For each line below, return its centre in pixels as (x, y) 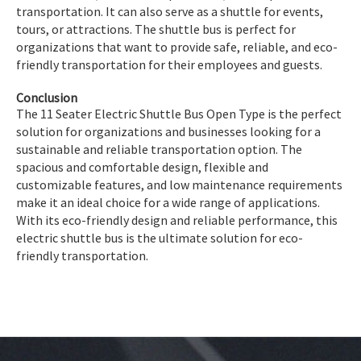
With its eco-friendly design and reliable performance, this (177, 220)
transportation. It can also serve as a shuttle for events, (170, 11)
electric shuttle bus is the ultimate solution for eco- (160, 237)
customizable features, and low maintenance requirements (179, 184)
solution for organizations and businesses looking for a (168, 131)
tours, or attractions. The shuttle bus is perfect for (156, 29)
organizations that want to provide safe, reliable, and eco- (177, 46)
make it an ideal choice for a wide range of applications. (168, 202)
